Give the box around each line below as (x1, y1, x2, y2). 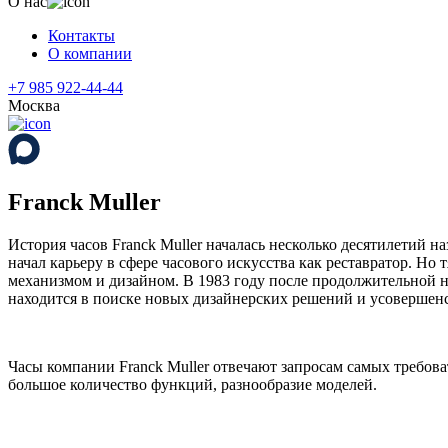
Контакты (48, 27, 115, 44)
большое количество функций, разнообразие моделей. (8, 375, 377, 393)
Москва (8, 97, 60, 114)
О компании (48, 45, 132, 62)
